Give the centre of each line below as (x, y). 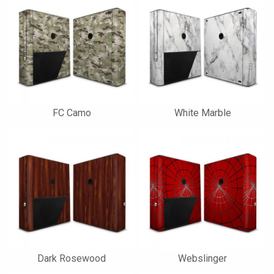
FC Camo (72, 113)
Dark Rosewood (72, 258)
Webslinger (202, 258)
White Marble (202, 113)
